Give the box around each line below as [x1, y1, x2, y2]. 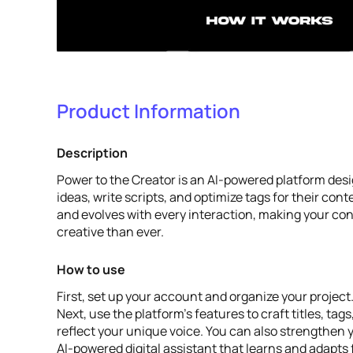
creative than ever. [57, 223, 164, 240]
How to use [57, 261, 125, 278]
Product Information [57, 98, 240, 124]
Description [57, 144, 128, 162]
